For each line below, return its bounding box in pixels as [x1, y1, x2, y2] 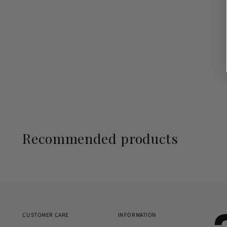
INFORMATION [118, 211, 157, 219]
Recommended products [22, 129, 178, 147]
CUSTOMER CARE [22, 211, 69, 219]
